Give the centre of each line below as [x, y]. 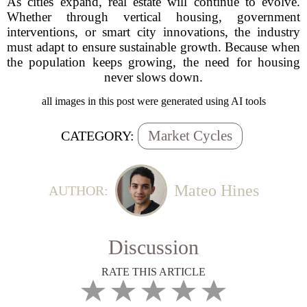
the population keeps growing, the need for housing [153, 62]
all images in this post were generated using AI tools [153, 101]
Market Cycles [190, 136]
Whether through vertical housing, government [153, 17]
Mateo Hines [216, 190]
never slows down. [153, 77]
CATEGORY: [98, 136]
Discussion [153, 247]
